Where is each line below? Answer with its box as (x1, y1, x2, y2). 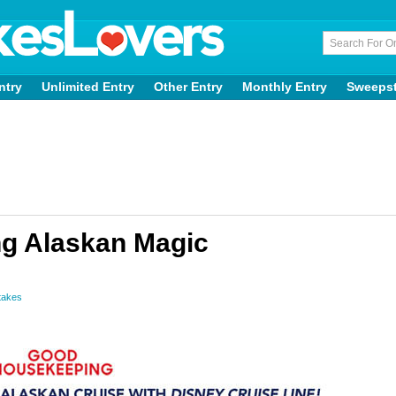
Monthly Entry (242, 80, 327, 94)
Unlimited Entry (42, 80, 134, 94)
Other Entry (154, 80, 223, 94)
